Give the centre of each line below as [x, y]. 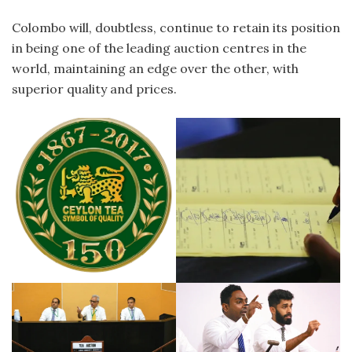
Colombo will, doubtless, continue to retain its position [176, 27]
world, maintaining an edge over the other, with [155, 68]
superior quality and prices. [94, 88]
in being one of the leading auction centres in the [159, 48]
